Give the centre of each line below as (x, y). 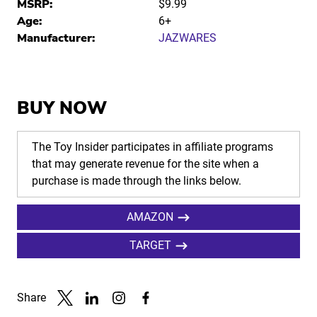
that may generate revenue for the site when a (145, 164)
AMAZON (150, 217)
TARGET (150, 246)
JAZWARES (187, 38)
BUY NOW (62, 109)
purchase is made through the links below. (137, 181)
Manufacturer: (56, 39)
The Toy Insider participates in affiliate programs (152, 147)
